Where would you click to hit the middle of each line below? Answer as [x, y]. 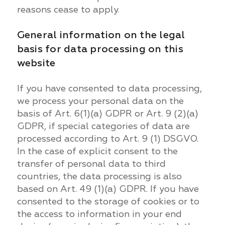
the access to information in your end [99, 214]
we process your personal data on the [100, 101]
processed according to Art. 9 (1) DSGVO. [107, 139]
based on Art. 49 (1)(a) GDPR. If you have [108, 189]
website [36, 63]
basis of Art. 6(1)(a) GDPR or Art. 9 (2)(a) [107, 114]
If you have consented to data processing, [109, 88]
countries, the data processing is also [99, 176]
